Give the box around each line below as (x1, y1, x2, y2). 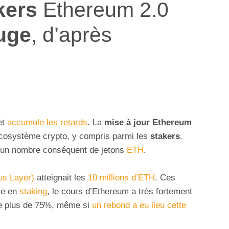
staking (19, 187, 47, 197)
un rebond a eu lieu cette (92, 200, 186, 211)
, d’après (31, 22, 112, 47)
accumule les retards (7, 118, 87, 128)
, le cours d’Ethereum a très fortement (47, 187, 192, 197)
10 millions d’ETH (88, 173, 155, 183)
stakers (150, 131, 180, 142)
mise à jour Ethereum (102, 118, 192, 128)
